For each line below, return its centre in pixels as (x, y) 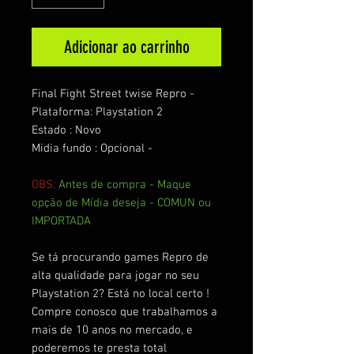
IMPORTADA (61, 221)
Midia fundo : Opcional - (94, 148)
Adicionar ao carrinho (126, 47)
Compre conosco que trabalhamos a (124, 312)
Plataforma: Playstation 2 (97, 112)
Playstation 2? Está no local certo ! (121, 294)
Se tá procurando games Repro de (120, 257)
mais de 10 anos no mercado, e (112, 330)
